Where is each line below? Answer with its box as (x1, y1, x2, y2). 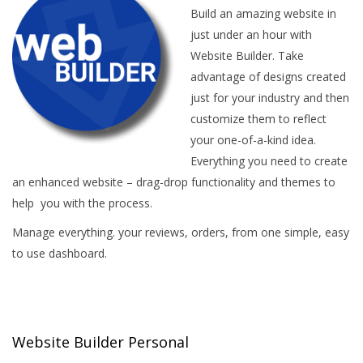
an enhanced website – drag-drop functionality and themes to (12, 174, 335, 190)
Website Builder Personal (12, 332, 189, 352)
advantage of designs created (190, 69, 346, 84)
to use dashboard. (12, 246, 107, 261)
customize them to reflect (190, 111, 327, 126)
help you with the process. (12, 195, 152, 211)
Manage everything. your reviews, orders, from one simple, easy (12, 224, 349, 240)
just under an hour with (190, 27, 312, 42)
